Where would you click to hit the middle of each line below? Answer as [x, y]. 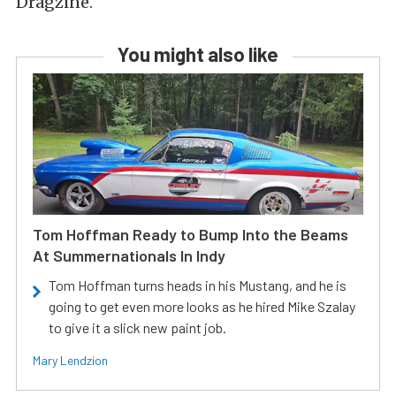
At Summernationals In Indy [129, 255]
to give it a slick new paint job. [137, 327]
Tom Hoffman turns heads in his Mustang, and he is [198, 285]
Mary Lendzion [70, 360]
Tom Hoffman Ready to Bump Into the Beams [190, 234]
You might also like [198, 53]
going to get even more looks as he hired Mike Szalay [202, 306]
